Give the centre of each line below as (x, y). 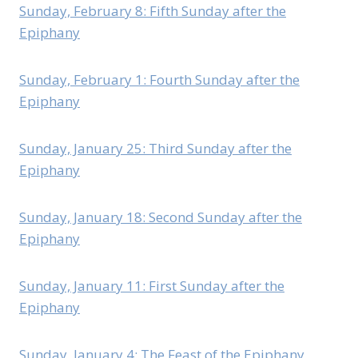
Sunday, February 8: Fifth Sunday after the (153, 11)
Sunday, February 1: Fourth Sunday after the (159, 80)
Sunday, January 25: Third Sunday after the (155, 149)
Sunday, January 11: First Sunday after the (152, 286)
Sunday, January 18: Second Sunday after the (161, 217)
